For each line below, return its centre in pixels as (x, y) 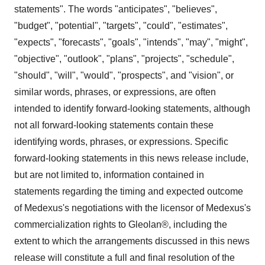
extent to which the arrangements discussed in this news (132, 241)
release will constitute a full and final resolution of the (125, 258)
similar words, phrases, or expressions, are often (115, 92)
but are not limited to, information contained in (109, 175)
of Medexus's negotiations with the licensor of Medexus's (132, 208)
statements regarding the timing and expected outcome (129, 191)
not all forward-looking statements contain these (114, 125)
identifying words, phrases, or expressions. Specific (121, 142)
